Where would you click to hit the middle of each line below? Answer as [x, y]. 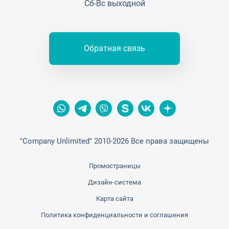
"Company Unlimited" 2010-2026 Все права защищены [114, 141]
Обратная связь [114, 49]
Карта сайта [114, 198]
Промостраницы [114, 166]
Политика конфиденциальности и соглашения [114, 215]
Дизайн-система [114, 182]
